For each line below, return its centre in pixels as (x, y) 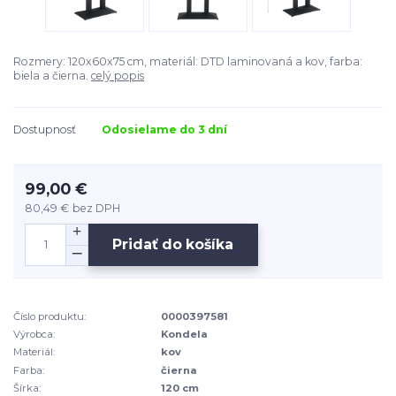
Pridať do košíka (173, 245)
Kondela (185, 335)
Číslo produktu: (49, 316)
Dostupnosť (45, 130)
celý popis (118, 76)
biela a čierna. (52, 76)
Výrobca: (34, 335)
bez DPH (97, 208)
